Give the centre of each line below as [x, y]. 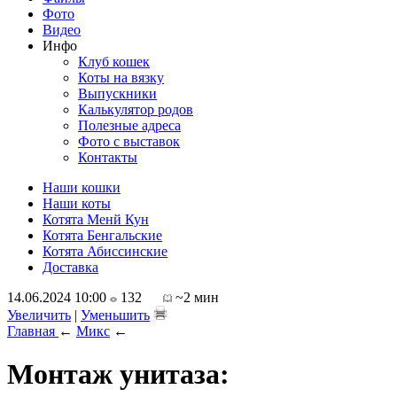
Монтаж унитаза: [118, 374]
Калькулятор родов [136, 109]
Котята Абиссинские [105, 251]
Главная [31, 331]
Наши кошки [82, 187]
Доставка [70, 267]
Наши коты [77, 203]
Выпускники [117, 93]
